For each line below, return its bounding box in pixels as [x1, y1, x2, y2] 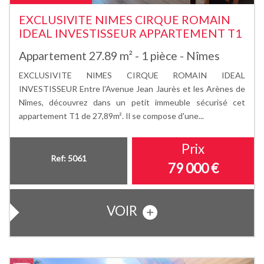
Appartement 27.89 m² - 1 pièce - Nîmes [19, 48, 220, 62]
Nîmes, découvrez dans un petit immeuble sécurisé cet [19, 97, 245, 107]
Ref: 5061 [51, 153, 87, 163]
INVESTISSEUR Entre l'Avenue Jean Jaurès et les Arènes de [19, 83, 245, 94]
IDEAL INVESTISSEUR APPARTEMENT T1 [19, 26, 242, 40]
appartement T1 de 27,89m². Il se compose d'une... [19, 110, 204, 121]
